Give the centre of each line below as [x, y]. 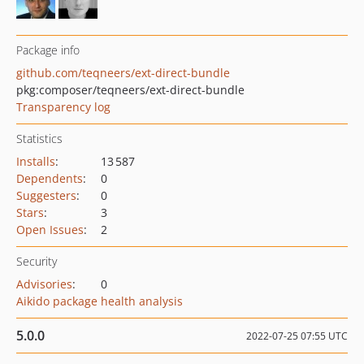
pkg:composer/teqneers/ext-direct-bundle [130, 90]
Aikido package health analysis [100, 301]
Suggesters [46, 195]
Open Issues [50, 230]
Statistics [39, 139]
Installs [36, 161]
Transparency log [63, 107]
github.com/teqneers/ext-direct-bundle [123, 73]
